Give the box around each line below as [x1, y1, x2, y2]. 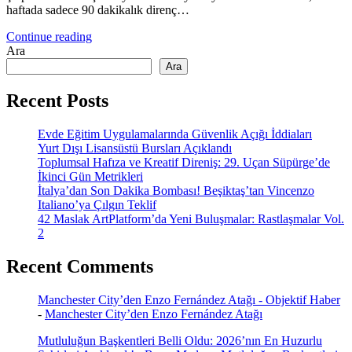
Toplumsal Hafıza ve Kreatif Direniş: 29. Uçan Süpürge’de [38, 155, 330, 169]
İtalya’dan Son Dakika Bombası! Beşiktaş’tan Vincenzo [38, 183, 314, 197]
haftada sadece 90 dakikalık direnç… [6, 3, 189, 17]
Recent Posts [6, 90, 108, 111]
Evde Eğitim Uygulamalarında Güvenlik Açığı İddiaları [38, 126, 312, 141]
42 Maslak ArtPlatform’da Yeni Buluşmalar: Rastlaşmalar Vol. [38, 211, 344, 225]
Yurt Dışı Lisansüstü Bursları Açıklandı [38, 141, 232, 155]
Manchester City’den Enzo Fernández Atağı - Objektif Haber [38, 292, 340, 306]
